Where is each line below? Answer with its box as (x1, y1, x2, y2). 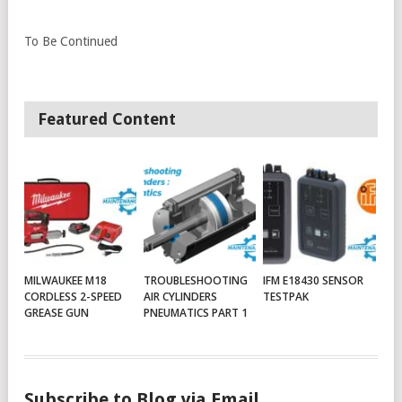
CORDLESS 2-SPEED (24, 289, 122, 305)
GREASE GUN (24, 305, 89, 321)
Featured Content (38, 109, 176, 128)
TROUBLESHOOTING (144, 273, 249, 289)
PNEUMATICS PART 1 (144, 305, 249, 321)
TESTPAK (263, 289, 310, 305)
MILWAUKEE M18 (24, 273, 107, 289)
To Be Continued (24, 33, 118, 48)
